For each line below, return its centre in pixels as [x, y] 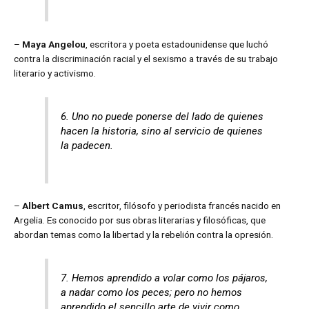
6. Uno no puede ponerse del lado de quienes [162, 116]
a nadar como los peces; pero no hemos [152, 293]
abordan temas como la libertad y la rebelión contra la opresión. [143, 235]
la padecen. [87, 145]
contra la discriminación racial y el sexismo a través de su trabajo [146, 58]
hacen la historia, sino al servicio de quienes [162, 131]
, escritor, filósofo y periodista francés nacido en [182, 206]
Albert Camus [53, 206]
